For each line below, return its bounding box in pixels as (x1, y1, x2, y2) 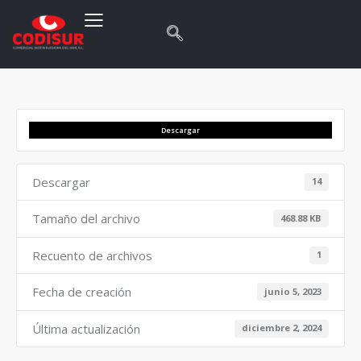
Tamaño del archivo (31, 210, 140, 227)
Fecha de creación (31, 284, 131, 301)
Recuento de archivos (31, 247, 152, 263)
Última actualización (31, 320, 140, 337)
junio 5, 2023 (264, 284, 322, 297)
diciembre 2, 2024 (242, 322, 322, 334)
